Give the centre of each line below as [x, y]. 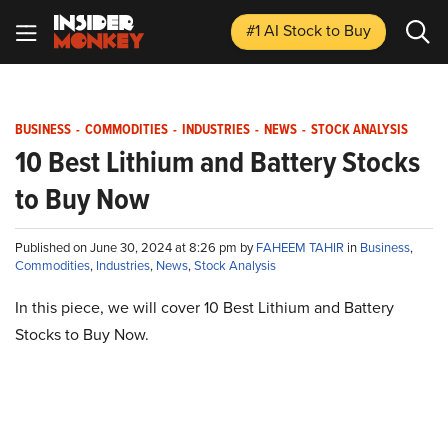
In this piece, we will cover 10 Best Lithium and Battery [204, 307]
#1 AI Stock [286, 30]
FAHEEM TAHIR [301, 247]
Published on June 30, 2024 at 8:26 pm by [135, 247]
